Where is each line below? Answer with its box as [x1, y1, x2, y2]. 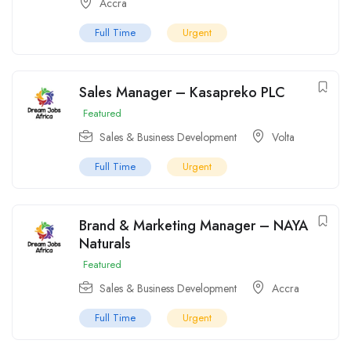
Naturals [79, 233, 131, 255]
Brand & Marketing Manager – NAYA [79, 215, 308, 237]
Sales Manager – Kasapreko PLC [79, 82, 285, 103]
